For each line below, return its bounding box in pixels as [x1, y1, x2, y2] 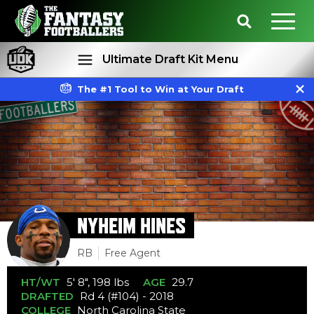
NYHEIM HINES [77, 212, 186, 238]
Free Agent [104, 247, 161, 259]
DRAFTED [21, 289, 74, 303]
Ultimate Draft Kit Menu [102, 53, 238, 66]
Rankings [75, 111, 124, 124]
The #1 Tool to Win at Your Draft [76, 83, 244, 95]
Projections [205, 111, 266, 124]
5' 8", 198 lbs [67, 275, 129, 289]
